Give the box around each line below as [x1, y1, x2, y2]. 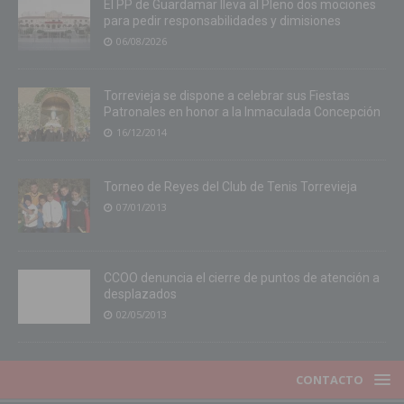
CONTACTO [296, 372, 363, 389]
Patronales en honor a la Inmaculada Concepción [104, 105, 381, 120]
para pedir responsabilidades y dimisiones [104, 14, 341, 29]
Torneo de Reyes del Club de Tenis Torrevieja [104, 179, 357, 195]
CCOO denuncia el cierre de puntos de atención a [104, 271, 380, 286]
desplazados [104, 287, 177, 302]
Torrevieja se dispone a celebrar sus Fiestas [104, 88, 350, 104]
